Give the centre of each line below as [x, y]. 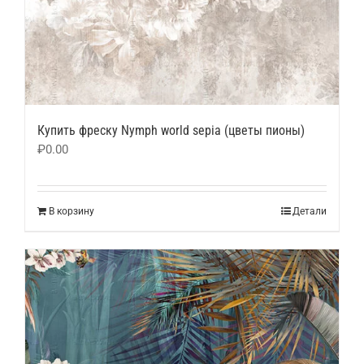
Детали [310, 211]
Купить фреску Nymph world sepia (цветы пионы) [171, 130]
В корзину [71, 211]
